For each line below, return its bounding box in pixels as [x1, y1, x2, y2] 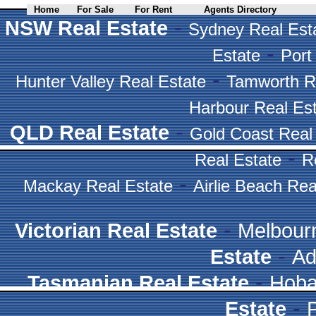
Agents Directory [204, 4, 276, 15]
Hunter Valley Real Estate [15, 71, 206, 91]
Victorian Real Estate [14, 218, 217, 242]
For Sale [77, 4, 114, 15]
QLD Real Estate [10, 120, 169, 144]
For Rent [135, 4, 172, 15]
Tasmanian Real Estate [28, 270, 249, 294]
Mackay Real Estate [23, 176, 173, 195]
